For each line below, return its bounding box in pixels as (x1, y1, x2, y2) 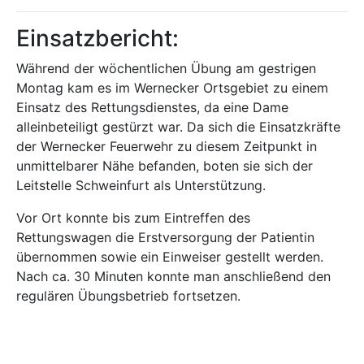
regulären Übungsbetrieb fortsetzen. (16, 288, 240, 304)
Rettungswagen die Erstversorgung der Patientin (16, 229, 314, 245)
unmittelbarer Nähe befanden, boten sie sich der (16, 158, 313, 174)
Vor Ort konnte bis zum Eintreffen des (16, 210, 250, 226)
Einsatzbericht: (16, 24, 179, 52)
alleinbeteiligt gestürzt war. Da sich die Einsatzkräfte (16, 119, 340, 135)
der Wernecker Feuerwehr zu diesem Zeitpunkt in (16, 138, 317, 154)
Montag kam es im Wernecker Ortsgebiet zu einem (16, 80, 328, 96)
